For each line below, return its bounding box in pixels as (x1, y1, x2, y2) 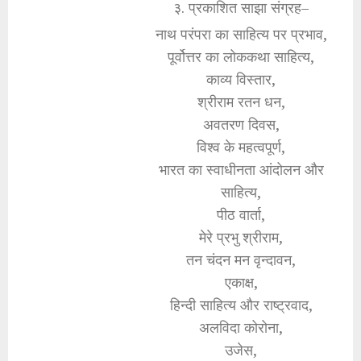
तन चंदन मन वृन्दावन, (186, 249, 296, 269)
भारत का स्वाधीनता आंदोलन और (158, 159, 324, 179)
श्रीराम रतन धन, (197, 91, 285, 111)
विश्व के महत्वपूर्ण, (197, 136, 285, 156)
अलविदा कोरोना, (199, 317, 283, 337)
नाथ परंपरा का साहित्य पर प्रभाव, (155, 23, 327, 44)
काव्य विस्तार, (206, 68, 276, 89)
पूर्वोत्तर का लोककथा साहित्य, (168, 46, 314, 66)
